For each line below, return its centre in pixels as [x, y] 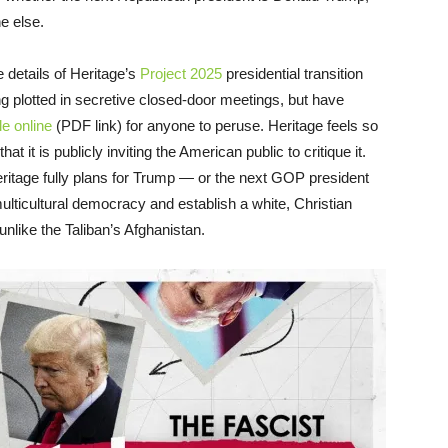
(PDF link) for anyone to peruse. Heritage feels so [215, 125]
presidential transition [292, 73]
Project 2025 [181, 73]
